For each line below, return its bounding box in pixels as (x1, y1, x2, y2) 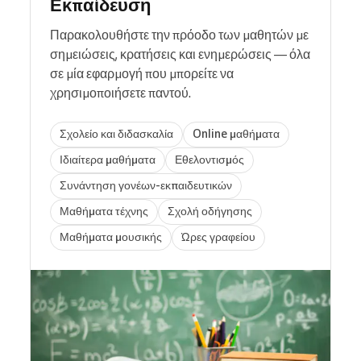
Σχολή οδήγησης (168, 204, 252, 219)
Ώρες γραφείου (181, 230, 255, 245)
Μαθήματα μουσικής (60, 230, 162, 245)
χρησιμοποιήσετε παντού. (50, 84, 191, 101)
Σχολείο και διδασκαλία (60, 127, 173, 142)
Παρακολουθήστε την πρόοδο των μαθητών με (50, 26, 309, 43)
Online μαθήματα (193, 127, 280, 142)
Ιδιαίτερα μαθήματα (60, 152, 156, 168)
